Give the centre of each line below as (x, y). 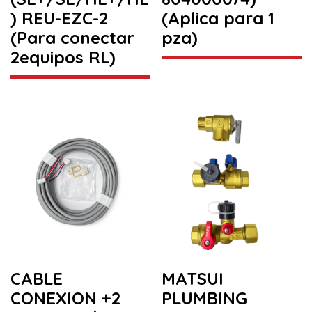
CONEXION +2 (65, 298)
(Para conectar (72, 38)
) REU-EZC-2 (59, 18)
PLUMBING (205, 298)
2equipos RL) (63, 57)
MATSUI (193, 278)
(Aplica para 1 (218, 18)
